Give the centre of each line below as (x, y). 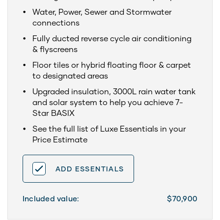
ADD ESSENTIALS (90, 168)
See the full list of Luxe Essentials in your (109, 128)
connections (56, 22)
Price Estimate (60, 139)
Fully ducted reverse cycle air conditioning (112, 38)
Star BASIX (54, 113)
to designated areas (70, 75)
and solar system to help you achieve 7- (108, 102)
